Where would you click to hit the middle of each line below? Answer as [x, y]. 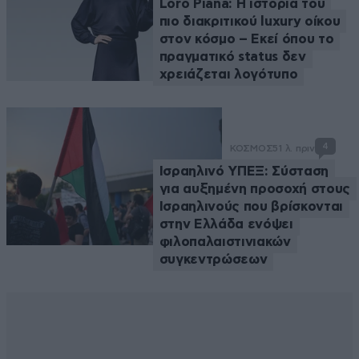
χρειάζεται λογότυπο [228, 74]
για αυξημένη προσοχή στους [254, 188]
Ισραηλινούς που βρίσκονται [251, 206]
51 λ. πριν [294, 148]
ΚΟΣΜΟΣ [251, 148]
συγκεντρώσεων [213, 259]
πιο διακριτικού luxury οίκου [250, 21]
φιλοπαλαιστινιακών [225, 241]
